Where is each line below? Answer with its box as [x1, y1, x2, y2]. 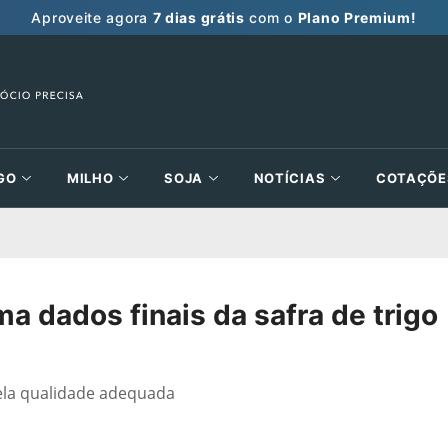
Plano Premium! [297, 8, 417, 26]
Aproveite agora [31, 8, 153, 26]
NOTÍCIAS [253, 170, 326, 186]
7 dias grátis [152, 8, 245, 26]
